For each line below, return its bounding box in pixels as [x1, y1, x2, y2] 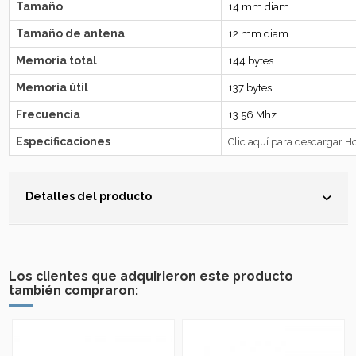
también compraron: [8, 283, 138, 299]
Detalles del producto [25, 190, 152, 203]
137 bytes [227, 82, 272, 95]
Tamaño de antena [15, 27, 125, 41]
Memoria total [15, 54, 97, 68]
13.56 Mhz [227, 109, 277, 122]
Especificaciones [15, 135, 110, 149]
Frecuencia [15, 108, 80, 122]
